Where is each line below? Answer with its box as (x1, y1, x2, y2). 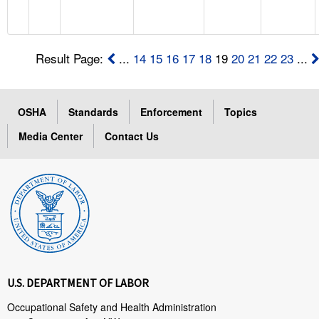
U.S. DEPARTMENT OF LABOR (7, 275, 149, 290)
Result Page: (36, 48, 108, 67)
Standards (68, 104, 118, 119)
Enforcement (140, 104, 202, 119)
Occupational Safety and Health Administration (7, 299, 216, 314)
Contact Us (105, 128, 159, 143)
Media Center (19, 128, 83, 143)
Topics (224, 104, 257, 119)
